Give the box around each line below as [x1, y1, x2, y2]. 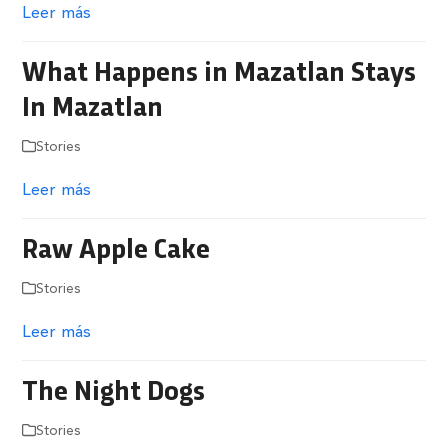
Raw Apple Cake [22, 236, 211, 265]
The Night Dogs [22, 378, 206, 407]
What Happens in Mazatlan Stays [22, 59, 417, 88]
